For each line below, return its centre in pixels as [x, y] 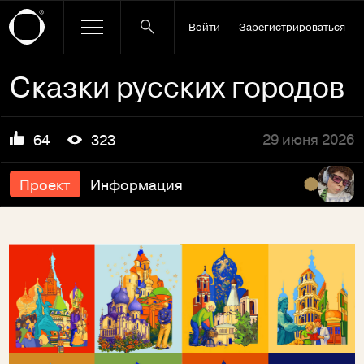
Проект [45, 184]
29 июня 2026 [308, 138]
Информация [136, 184]
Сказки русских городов [178, 86]
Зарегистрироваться [292, 27]
